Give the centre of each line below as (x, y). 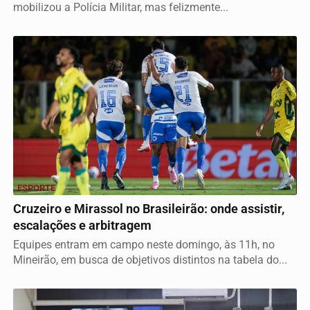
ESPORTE (36, 188)
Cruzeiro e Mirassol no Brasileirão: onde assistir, (149, 209)
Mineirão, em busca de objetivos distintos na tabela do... (150, 260)
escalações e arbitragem (82, 226)
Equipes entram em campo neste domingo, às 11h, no (144, 245)
